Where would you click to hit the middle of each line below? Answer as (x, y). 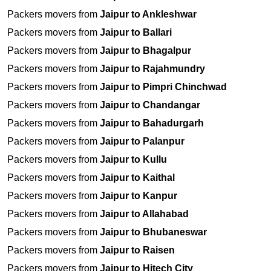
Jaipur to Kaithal (137, 178)
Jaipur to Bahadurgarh (152, 123)
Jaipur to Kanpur (139, 196)
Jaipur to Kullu (133, 160)
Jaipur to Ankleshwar (148, 15)
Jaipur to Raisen (137, 250)
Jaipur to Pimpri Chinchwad (163, 87)
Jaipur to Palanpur (142, 142)
